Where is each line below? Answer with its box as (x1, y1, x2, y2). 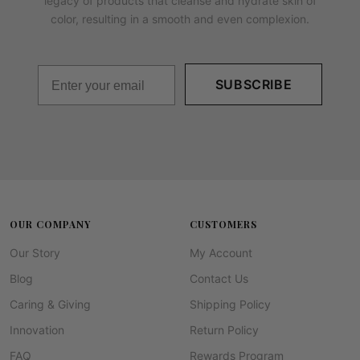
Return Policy (190, 322, 259, 337)
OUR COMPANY (10, 217, 91, 231)
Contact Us (190, 271, 248, 285)
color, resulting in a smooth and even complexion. (51, 11, 309, 26)
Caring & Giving (10, 297, 91, 311)
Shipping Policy (190, 297, 271, 311)
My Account (190, 245, 252, 260)
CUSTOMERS (190, 217, 257, 231)
